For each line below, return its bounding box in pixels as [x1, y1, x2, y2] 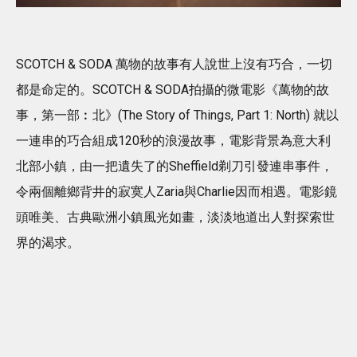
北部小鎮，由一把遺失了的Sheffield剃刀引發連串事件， [16, 159, 333, 175]
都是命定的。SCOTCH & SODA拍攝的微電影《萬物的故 [16, 82, 329, 98]
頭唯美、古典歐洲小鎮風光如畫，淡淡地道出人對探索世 [16, 210, 335, 226]
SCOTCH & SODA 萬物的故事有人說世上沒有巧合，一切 [16, 57, 332, 73]
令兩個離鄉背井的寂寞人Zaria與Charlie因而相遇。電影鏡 [16, 184, 337, 200]
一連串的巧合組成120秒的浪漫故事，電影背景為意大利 [16, 133, 331, 149]
